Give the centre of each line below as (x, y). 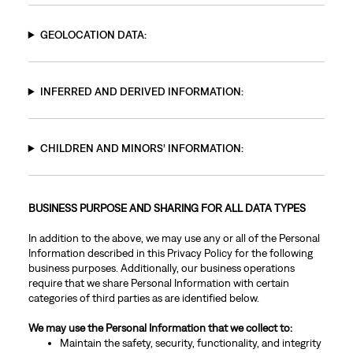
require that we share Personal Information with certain (158, 283)
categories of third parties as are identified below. (143, 298)
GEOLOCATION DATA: (93, 35)
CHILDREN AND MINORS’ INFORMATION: (141, 148)
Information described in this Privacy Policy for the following (170, 253)
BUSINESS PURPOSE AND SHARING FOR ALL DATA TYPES (167, 208)
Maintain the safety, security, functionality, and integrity (190, 343)
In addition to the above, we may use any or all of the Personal (174, 238)
